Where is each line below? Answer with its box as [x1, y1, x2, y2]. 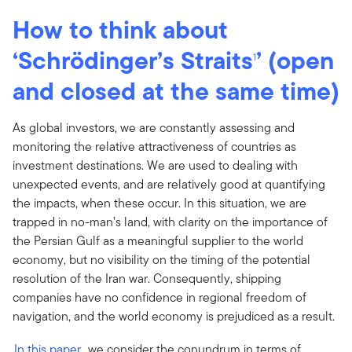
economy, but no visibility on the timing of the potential [13, 250, 310, 269]
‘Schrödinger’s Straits [13, 41, 253, 79]
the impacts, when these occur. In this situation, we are [13, 193, 306, 212]
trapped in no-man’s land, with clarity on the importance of [13, 212, 328, 231]
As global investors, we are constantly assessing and [13, 118, 295, 137]
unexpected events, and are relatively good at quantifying [13, 174, 325, 193]
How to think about [13, 10, 228, 48]
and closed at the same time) [13, 71, 339, 109]
